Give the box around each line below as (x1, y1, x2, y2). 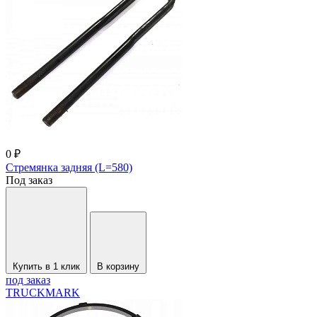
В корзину (97, 261, 139, 272)
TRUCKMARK (6, 287, 80, 299)
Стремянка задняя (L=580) (6, 161, 132, 174)
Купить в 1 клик (13, 261, 80, 272)
